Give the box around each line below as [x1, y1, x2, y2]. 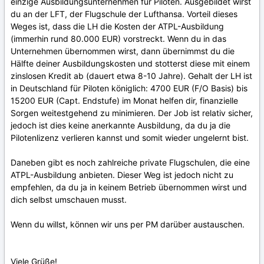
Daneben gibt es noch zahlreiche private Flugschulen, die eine [11, 157, 250, 167]
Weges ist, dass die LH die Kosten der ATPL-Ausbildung [11, 21, 224, 31]
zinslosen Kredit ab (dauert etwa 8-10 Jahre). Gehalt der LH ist [11, 71, 252, 81]
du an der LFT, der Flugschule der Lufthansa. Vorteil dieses [11, 9, 237, 19]
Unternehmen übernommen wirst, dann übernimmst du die [11, 46, 235, 56]
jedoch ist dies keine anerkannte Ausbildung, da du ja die [11, 120, 230, 130]
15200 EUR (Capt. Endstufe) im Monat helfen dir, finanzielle [11, 95, 238, 105]
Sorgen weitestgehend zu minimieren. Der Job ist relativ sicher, [11, 108, 253, 118]
